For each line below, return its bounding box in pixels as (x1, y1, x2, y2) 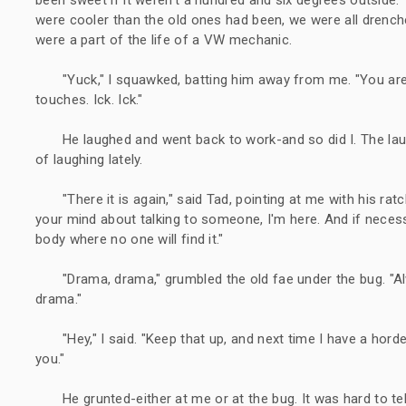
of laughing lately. (35, 150, 143, 168)
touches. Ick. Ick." (35, 91, 143, 108)
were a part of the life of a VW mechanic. (35, 31, 293, 48)
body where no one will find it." (35, 230, 224, 247)
